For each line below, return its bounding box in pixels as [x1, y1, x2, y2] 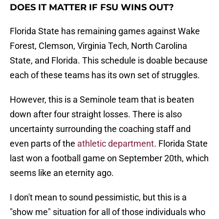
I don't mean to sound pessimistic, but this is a [10, 192, 187, 203]
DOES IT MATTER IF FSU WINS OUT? [10, 2, 174, 13]
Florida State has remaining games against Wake [10, 26, 200, 37]
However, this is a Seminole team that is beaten [10, 94, 194, 105]
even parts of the [10, 138, 77, 149]
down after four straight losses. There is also [10, 109, 182, 120]
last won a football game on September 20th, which [10, 153, 209, 164]
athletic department [77, 138, 154, 149]
